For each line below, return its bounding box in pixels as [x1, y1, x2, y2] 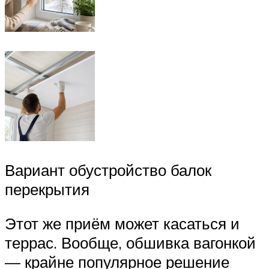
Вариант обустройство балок [5, 160, 211, 180]
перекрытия [5, 179, 89, 199]
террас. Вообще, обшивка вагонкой [5, 233, 256, 253]
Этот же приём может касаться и [5, 214, 240, 234]
